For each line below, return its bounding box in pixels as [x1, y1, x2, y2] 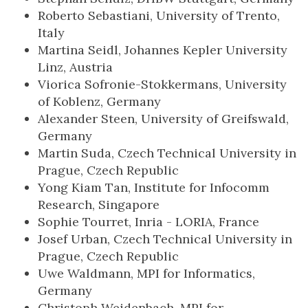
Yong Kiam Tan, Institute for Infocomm [38, 179, 269, 195]
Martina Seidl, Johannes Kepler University [38, 42, 287, 58]
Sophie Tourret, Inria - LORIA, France [38, 214, 259, 230]
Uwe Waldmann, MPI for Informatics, [38, 265, 255, 281]
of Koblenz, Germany [38, 93, 161, 109]
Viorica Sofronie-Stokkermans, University [38, 76, 287, 92]
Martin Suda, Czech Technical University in [38, 145, 296, 161]
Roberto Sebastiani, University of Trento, [38, 8, 280, 23]
